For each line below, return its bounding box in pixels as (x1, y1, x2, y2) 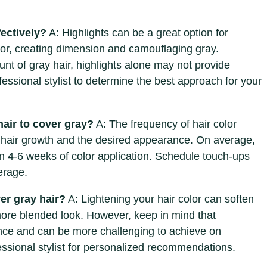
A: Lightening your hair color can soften (66, 193, 254, 206)
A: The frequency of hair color (94, 118, 237, 131)
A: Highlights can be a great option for (46, 27, 228, 39)
